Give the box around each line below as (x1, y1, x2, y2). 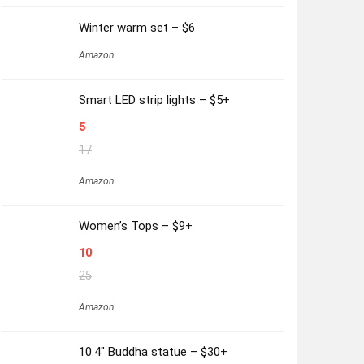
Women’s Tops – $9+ (78, 218, 193, 233)
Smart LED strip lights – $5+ (78, 92, 230, 107)
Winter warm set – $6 (78, 19, 195, 35)
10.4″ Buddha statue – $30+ (78, 344, 227, 359)
